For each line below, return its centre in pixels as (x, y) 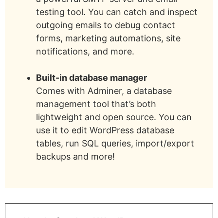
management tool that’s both (96, 104)
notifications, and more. (85, 51)
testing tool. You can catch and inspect (117, 12)
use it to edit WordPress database (105, 130)
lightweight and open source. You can (114, 117)
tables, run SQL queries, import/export (115, 143)
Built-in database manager (91, 77)
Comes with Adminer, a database (104, 91)
